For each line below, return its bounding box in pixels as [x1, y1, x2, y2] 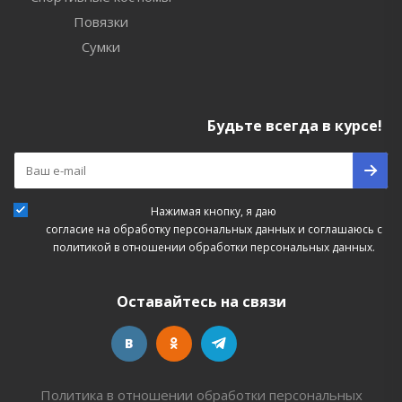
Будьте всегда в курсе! [207, 115, 382, 135]
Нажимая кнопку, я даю [151, 203, 276, 219]
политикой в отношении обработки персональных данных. [52, 239, 375, 255]
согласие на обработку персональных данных [45, 221, 295, 237]
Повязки [73, 12, 128, 31]
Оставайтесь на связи [116, 291, 286, 311]
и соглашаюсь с [294, 221, 382, 237]
